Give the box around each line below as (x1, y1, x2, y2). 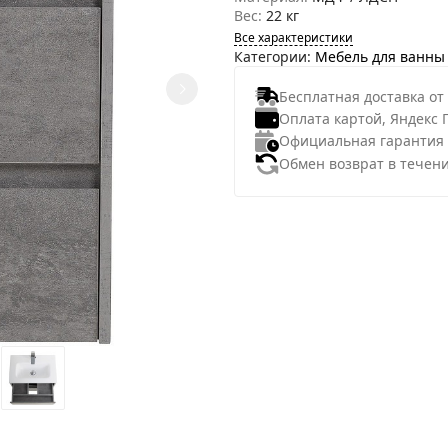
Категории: (234, 47, 315, 66)
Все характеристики (234, 29, 353, 46)
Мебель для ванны (315, 47, 445, 66)
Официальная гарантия (279, 131, 444, 151)
